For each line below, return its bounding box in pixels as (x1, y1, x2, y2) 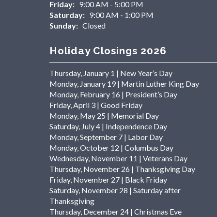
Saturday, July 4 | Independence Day (49, 122, 167, 131)
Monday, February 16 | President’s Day (49, 90, 177, 99)
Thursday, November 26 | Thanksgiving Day (49, 164, 195, 174)
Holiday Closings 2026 (49, 45, 167, 57)
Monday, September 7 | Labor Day (49, 132, 163, 142)
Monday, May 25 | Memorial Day (49, 111, 159, 121)
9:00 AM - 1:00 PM (89, 10, 154, 20)
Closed (82, 21, 106, 31)
